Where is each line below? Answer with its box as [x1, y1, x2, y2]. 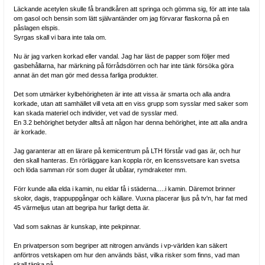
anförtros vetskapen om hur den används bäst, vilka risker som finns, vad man [13, 251, 240, 258]
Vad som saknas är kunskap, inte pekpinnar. [13, 222, 141, 230]
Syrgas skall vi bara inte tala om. [13, 33, 106, 41]
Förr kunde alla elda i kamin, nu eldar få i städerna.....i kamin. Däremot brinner [13, 185, 235, 192]
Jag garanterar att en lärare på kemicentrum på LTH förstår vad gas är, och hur [13, 147, 241, 154]
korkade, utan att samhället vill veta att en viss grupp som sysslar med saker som [13, 99, 248, 107]
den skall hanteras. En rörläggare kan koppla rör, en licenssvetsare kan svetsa [13, 156, 240, 164]
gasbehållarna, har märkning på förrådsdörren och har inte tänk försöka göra [13, 62, 234, 69]
